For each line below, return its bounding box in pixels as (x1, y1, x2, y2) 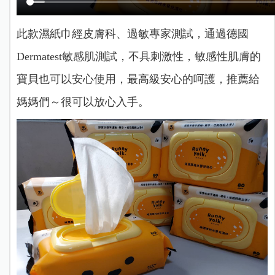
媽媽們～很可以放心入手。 (16, 96, 149, 109)
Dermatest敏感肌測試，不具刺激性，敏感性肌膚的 (16, 50, 261, 63)
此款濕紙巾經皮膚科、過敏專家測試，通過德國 (16, 28, 249, 41)
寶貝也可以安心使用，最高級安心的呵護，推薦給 (16, 73, 260, 86)
